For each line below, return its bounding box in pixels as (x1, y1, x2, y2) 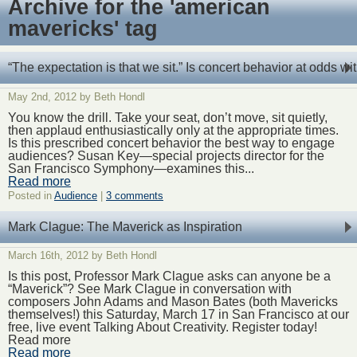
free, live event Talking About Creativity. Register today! (8, 320, 317, 335)
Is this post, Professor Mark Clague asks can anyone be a (8, 269, 331, 284)
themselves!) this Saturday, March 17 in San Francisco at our (8, 308, 349, 322)
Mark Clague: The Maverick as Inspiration (8, 219, 242, 233)
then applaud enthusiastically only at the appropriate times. (8, 123, 339, 137)
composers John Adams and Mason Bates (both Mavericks (8, 295, 338, 309)
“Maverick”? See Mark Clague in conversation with (8, 282, 292, 296)
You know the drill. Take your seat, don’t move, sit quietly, (8, 110, 328, 124)
